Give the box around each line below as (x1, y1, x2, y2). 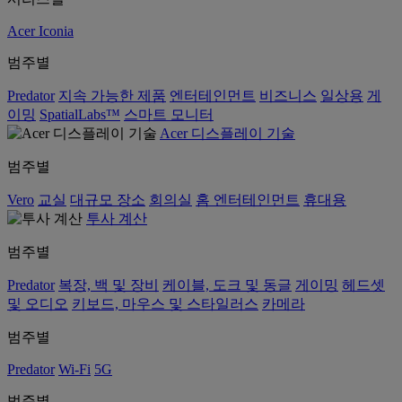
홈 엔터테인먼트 (196, 192, 300, 207)
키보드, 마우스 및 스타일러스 (72, 296, 258, 311)
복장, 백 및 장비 (58, 277, 159, 293)
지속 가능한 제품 (58, 88, 166, 103)
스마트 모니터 (124, 107, 214, 122)
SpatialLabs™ (39, 107, 120, 122)
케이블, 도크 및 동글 (162, 277, 292, 293)
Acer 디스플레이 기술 (160, 126, 295, 141)
